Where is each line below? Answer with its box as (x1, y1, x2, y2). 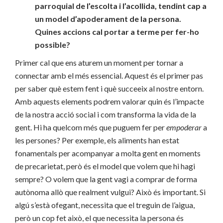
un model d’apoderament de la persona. (35, 14, 181, 24)
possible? (35, 40, 70, 50)
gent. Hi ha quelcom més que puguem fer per (15, 122, 166, 132)
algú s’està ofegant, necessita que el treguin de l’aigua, (15, 200, 195, 210)
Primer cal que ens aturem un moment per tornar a (15, 58, 183, 68)
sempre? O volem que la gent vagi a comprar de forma (15, 174, 197, 184)
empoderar (166, 122, 202, 132)
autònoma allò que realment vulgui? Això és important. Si (15, 187, 206, 197)
